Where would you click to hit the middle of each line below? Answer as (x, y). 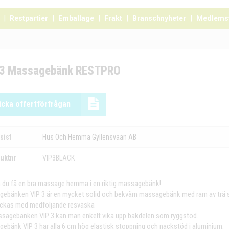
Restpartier (29, 19)
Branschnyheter (159, 19)
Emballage (76, 19)
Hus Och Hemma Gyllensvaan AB (89, 137)
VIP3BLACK (58, 158)
